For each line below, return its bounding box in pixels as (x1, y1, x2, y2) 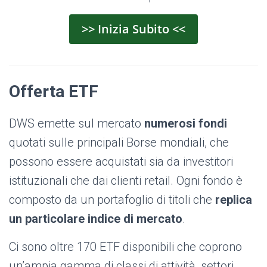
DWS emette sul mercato (9, 116, 144, 131)
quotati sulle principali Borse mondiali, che (9, 135, 229, 150)
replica (215, 193, 252, 207)
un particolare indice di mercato (9, 212, 182, 226)
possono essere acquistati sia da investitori (9, 154, 233, 169)
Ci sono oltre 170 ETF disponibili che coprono (9, 240, 242, 254)
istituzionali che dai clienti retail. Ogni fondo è (9, 173, 243, 188)
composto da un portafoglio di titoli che (9, 193, 215, 207)
